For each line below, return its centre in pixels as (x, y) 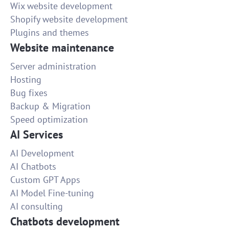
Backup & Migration (50, 106)
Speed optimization (49, 120)
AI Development (42, 153)
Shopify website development (69, 19)
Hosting (26, 80)
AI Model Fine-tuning (52, 193)
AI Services (37, 135)
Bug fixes (29, 93)
